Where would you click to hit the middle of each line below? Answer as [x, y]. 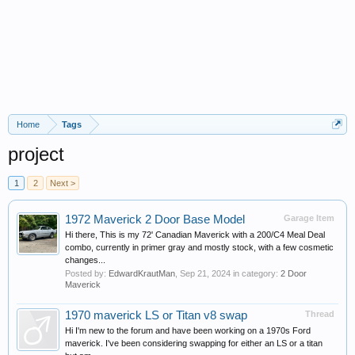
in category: [256, 273]
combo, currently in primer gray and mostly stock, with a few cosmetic [199, 247]
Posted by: [87, 273]
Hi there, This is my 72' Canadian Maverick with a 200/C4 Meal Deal [195, 235]
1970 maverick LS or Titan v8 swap [156, 315]
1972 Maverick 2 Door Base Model [155, 219]
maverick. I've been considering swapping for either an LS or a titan [194, 343]
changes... [85, 260]
